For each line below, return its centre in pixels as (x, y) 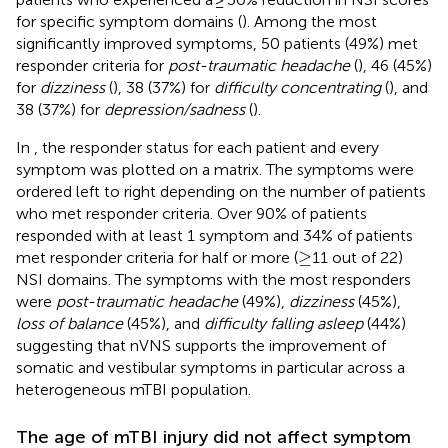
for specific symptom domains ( (129, 21)
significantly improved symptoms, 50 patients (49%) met (217, 43)
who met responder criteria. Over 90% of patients (191, 213)
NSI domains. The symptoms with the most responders (213, 279)
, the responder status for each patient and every (206, 147)
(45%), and (163, 323)
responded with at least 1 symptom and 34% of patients (214, 235)
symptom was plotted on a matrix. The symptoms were (215, 169)
